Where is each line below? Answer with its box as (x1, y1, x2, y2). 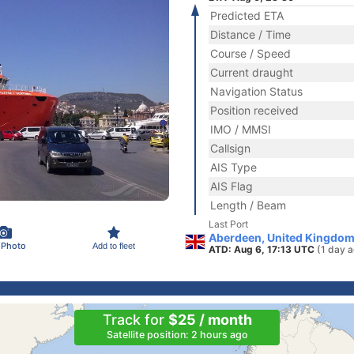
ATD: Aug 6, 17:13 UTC (209, 243, 317, 255)
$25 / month (168, 311, 252, 328)
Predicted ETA (210, 9, 284, 22)
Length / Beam (210, 198, 286, 212)
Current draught (210, 66, 293, 79)
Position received (210, 104, 299, 117)
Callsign (210, 141, 250, 155)
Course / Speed (210, 47, 291, 60)
